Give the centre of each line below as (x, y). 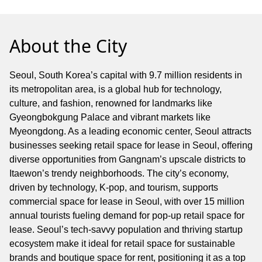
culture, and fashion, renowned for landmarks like (111, 103)
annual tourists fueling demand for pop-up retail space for (127, 215)
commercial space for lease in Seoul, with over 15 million (127, 201)
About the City (68, 46)
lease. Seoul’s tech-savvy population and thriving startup (126, 229)
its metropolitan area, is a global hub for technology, (116, 89)
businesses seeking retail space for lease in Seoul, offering (131, 145)
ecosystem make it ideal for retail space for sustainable (122, 243)
